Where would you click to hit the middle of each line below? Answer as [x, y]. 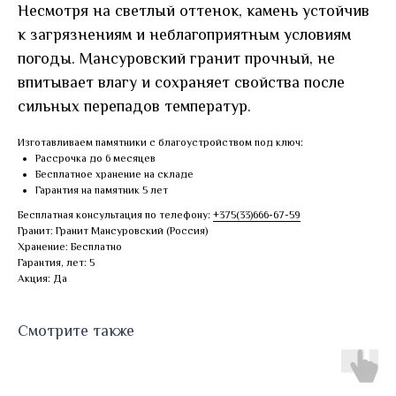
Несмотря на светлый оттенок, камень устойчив [194, 11]
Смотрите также [76, 331]
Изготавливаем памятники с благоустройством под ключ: [160, 142]
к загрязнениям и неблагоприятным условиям [184, 34]
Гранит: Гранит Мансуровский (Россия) [113, 231]
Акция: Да [42, 278]
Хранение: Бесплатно [70, 247]
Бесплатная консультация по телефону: [115, 215]
